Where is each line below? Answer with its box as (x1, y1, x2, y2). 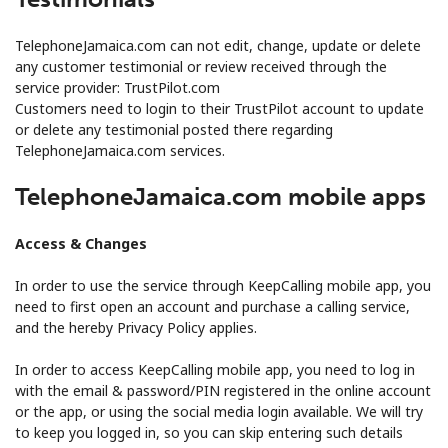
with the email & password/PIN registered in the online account (15, 380, 431, 400)
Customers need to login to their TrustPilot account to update (15, 98, 424, 118)
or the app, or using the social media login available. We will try (15, 401, 423, 421)
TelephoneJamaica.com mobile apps (15, 181, 426, 211)
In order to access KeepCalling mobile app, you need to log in (15, 359, 415, 379)
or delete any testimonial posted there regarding (15, 119, 333, 139)
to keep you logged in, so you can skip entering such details (15, 422, 403, 442)
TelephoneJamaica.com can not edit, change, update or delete (15, 35, 421, 55)
